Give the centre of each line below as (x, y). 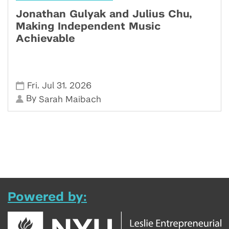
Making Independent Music (88, 26)
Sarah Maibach (70, 99)
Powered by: (47, 197)
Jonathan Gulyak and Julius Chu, (104, 14)
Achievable (45, 39)
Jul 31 (54, 86)
